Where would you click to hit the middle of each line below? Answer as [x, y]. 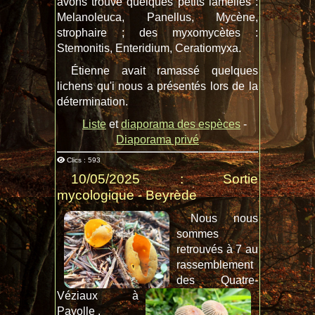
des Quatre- [217, 280]
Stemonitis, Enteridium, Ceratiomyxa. [149, 48]
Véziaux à [98, 296]
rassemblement [215, 264]
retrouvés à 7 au [217, 249]
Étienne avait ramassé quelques [165, 70]
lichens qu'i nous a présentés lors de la [157, 86]
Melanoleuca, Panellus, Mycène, [157, 17]
